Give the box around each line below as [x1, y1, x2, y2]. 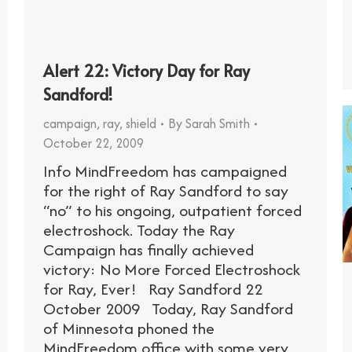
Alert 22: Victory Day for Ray [43, 60, 250, 82]
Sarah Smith [185, 114, 250, 134]
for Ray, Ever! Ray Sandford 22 [43, 277, 262, 301]
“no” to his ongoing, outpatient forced [43, 199, 302, 222]
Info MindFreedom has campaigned [43, 159, 287, 183]
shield [126, 114, 156, 134]
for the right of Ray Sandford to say [43, 179, 288, 203]
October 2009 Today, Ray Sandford [43, 297, 293, 321]
